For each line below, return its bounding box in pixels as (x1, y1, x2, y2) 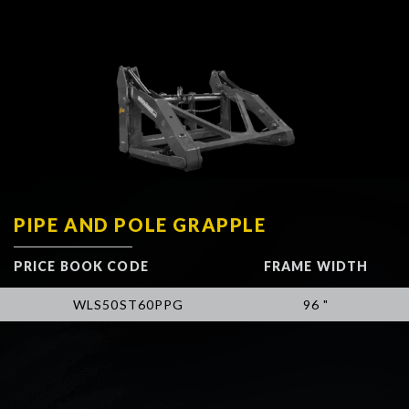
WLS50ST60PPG (73, 296, 184, 312)
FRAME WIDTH (263, 257, 369, 274)
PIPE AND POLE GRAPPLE (14, 213, 267, 236)
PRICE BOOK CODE (14, 257, 149, 274)
